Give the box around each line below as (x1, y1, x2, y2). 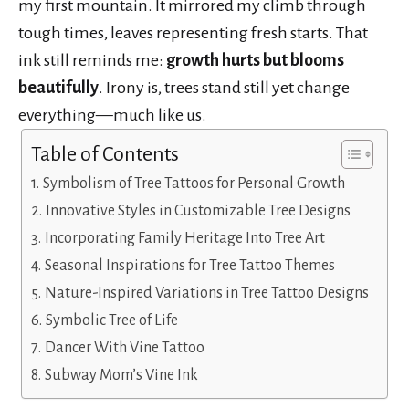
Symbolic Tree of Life (45, 311, 178, 329)
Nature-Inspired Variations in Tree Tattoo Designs (44, 284, 369, 301)
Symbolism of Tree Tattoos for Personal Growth (42, 174, 345, 192)
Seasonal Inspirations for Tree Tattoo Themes (44, 257, 335, 274)
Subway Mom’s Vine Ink (44, 366, 198, 383)
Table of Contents (31, 142, 179, 165)
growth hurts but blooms (166, 50, 344, 69)
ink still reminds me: (18, 50, 166, 69)
